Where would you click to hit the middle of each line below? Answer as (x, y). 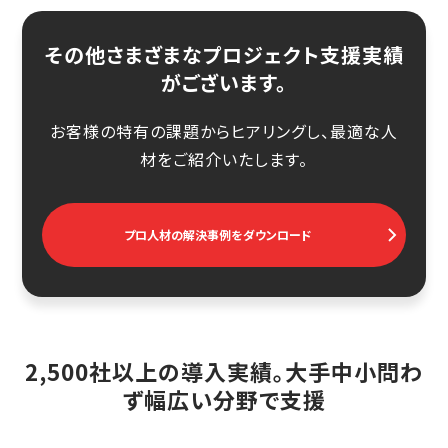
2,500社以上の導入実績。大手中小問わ (224, 370)
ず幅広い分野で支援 (224, 398)
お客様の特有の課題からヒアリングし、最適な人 (224, 130)
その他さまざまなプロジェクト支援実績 (224, 54)
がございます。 (224, 82)
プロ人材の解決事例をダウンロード (218, 235)
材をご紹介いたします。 (224, 158)
